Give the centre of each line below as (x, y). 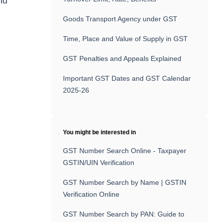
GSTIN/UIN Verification (99, 163)
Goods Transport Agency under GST (120, 19)
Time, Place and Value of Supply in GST (126, 39)
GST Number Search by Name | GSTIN (125, 182)
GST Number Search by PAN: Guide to (124, 214)
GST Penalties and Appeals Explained (122, 58)
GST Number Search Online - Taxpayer (125, 151)
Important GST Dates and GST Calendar (127, 78)
